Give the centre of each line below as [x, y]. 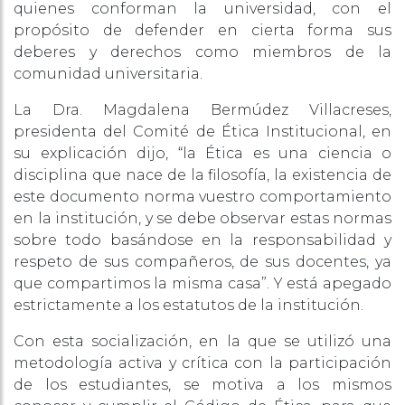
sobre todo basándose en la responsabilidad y [202, 240]
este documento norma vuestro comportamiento [202, 197]
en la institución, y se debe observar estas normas [202, 219]
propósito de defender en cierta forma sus [202, 31]
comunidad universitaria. [108, 74]
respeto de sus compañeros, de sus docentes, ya [202, 262]
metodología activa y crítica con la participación [202, 363]
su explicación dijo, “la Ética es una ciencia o [202, 154]
